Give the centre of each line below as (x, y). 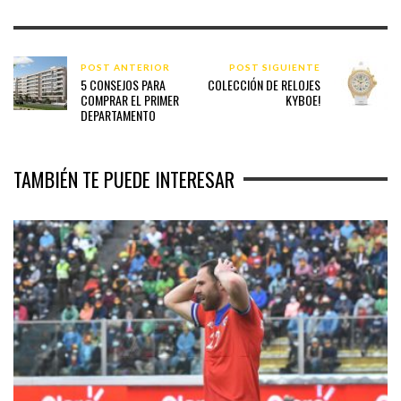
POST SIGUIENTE (274, 67)
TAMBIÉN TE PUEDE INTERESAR (124, 179)
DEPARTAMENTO (118, 115)
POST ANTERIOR (125, 67)
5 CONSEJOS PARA (123, 84)
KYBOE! (303, 99)
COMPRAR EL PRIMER (130, 99)
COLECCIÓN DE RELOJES (264, 84)
